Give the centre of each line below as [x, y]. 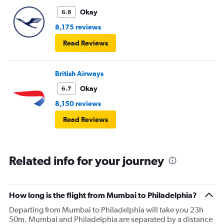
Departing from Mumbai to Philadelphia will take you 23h [106, 210]
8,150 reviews [78, 104]
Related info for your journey [86, 161]
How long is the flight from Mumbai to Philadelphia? [103, 195]
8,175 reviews [78, 27]
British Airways [79, 74]
